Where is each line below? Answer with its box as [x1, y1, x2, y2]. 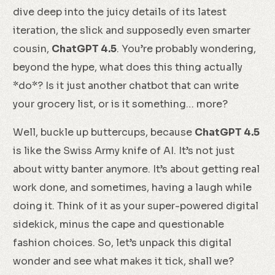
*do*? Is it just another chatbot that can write [13, 79, 239, 92]
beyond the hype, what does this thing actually [13, 61, 243, 74]
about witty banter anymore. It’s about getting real [13, 163, 260, 176]
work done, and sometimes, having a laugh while [13, 181, 252, 194]
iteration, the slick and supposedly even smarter [13, 24, 251, 37]
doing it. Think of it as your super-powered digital [13, 199, 259, 212]
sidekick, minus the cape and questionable [13, 218, 225, 231]
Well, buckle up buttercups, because [13, 126, 195, 139]
